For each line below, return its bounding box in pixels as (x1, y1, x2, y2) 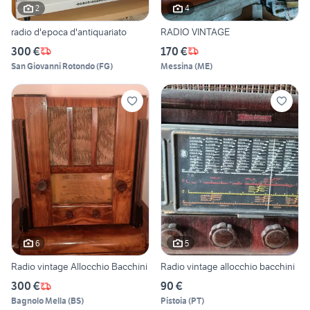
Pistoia (161, 295, 187, 307)
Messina (161, 60, 193, 71)
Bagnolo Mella (11, 295, 66, 307)
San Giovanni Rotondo (11, 60, 95, 71)
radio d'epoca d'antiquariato (11, 25, 127, 38)
